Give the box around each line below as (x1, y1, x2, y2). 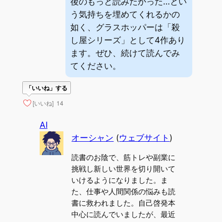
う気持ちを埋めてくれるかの (70, 9, 180, 19)
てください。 (70, 60, 121, 71)
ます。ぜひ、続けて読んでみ (70, 48, 180, 58)
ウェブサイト (119, 133, 170, 143)
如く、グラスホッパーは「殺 (70, 22, 180, 32)
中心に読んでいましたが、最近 (71, 210, 176, 220)
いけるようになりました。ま (71, 175, 168, 185)
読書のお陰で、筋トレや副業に (71, 153, 176, 163)
